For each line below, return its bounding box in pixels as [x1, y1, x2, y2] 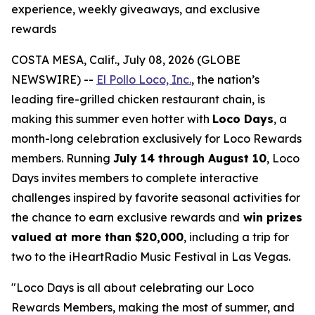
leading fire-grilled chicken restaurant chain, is [11, 92, 265, 106]
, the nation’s [191, 72, 259, 86]
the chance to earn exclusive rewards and [11, 210, 240, 224]
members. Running [11, 151, 113, 165]
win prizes [240, 210, 302, 224]
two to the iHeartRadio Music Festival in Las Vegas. [11, 250, 290, 264]
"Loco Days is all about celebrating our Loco [11, 281, 254, 295]
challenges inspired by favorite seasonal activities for [11, 191, 300, 205]
